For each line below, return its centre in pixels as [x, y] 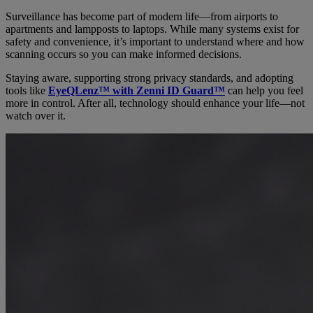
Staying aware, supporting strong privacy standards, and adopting [150, 78]
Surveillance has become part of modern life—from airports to [142, 17]
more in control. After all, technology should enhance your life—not [155, 103]
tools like [27, 91]
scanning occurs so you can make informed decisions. [124, 54]
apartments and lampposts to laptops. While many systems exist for [152, 29]
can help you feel [264, 91]
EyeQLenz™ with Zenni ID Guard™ [137, 91]
